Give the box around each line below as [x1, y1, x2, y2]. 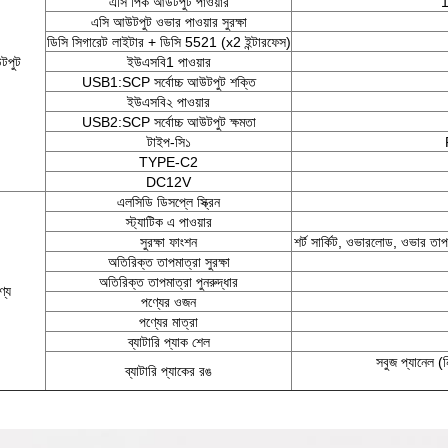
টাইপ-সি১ [146, 134, 191, 150]
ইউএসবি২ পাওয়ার [127, 94, 210, 110]
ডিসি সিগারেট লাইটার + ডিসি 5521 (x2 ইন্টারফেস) [46, 34, 291, 50]
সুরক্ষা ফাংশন [140, 234, 197, 250]
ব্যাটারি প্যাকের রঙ [125, 363, 212, 379]
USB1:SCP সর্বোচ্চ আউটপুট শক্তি [81, 74, 256, 90]
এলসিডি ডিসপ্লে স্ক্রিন [117, 194, 220, 210]
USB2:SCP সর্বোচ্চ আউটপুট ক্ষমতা [81, 114, 256, 130]
